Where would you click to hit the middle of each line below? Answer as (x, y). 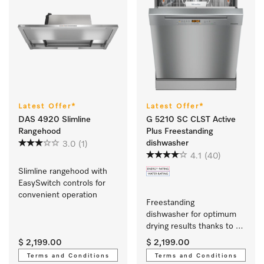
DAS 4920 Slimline (55, 120)
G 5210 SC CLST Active (191, 120)
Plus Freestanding (180, 132)
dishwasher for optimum (191, 215)
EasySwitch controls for (62, 184)
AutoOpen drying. (180, 238)
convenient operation (59, 195)
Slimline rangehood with (63, 172)
